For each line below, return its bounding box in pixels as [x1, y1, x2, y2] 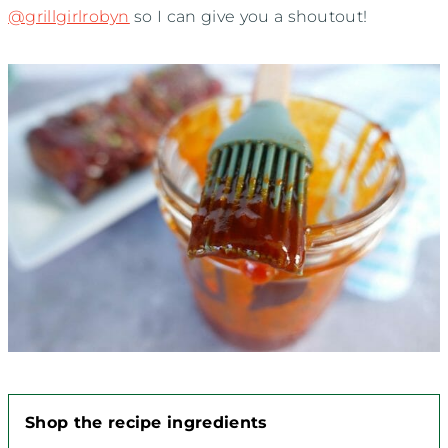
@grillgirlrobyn [8, 6, 130, 26]
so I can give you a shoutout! [129, 6, 372, 26]
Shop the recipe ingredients [25, 413, 268, 433]
